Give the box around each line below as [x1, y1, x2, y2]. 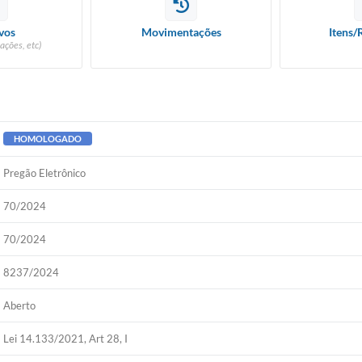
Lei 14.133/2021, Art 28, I [3, 332, 128, 345]
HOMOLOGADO [14, 133, 82, 144]
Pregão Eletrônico [3, 166, 86, 179]
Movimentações [141, 25, 221, 39]
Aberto [3, 299, 36, 312]
